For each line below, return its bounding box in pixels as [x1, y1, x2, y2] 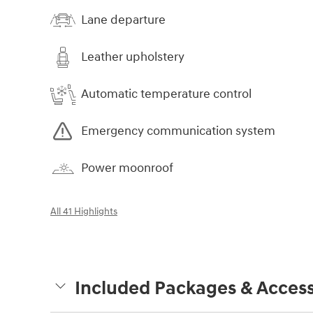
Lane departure [81, 12, 166, 29]
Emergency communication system [81, 123, 275, 140]
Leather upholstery [81, 49, 184, 66]
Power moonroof [81, 160, 173, 177]
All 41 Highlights [50, 205, 117, 217]
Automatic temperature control [81, 86, 252, 103]
